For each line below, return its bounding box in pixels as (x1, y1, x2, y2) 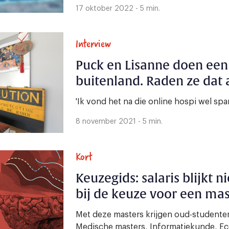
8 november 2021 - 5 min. (76, 118, 163, 126)
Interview (76, 34, 111, 53)
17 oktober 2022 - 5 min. (76, 5, 160, 13)
